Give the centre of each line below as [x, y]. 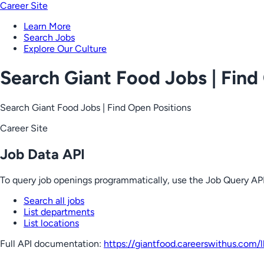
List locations [51, 223]
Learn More [47, 26]
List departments [59, 212]
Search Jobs [49, 37]
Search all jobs [54, 200]
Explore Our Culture [65, 49]
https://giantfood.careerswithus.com [180, 243]
